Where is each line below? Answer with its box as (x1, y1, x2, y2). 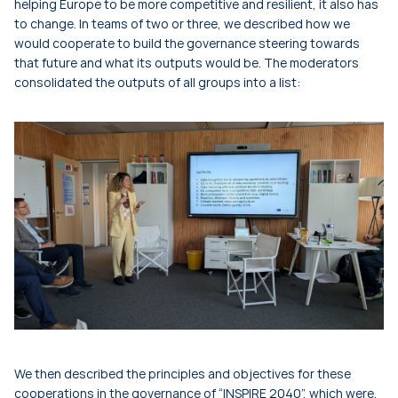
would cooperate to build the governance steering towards (14, 34, 360, 52)
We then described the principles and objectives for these (14, 364, 351, 382)
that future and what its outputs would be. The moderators (14, 53, 359, 71)
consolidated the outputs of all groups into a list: (14, 73, 300, 91)
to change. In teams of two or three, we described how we (14, 14, 350, 32)
